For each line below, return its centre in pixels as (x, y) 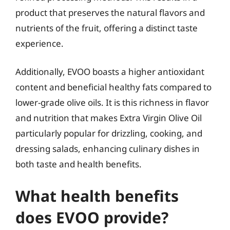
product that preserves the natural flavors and (110, 12)
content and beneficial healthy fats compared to (113, 87)
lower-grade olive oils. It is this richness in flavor (112, 102)
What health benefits (97, 196)
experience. (40, 43)
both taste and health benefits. (79, 164)
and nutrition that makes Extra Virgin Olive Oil (109, 118)
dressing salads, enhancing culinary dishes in (108, 149)
